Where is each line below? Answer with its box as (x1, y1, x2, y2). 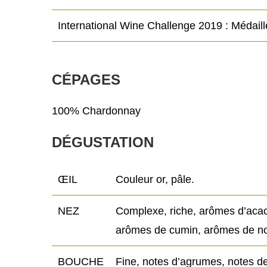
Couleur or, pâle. (116, 173, 194, 186)
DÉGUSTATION (52, 134, 154, 151)
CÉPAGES (52, 72, 120, 88)
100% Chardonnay (52, 105, 141, 117)
